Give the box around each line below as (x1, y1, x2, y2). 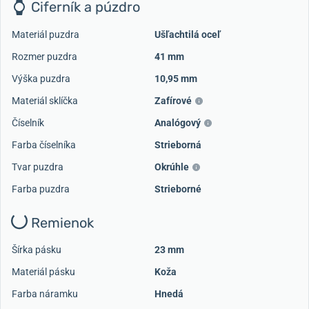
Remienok (28, 214, 94, 231)
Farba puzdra (12, 183, 70, 195)
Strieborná (154, 139, 201, 150)
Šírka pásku (12, 244, 61, 256)
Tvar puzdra (12, 161, 63, 172)
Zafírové (154, 94, 192, 106)
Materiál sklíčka (12, 94, 78, 106)
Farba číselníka (12, 139, 76, 150)
